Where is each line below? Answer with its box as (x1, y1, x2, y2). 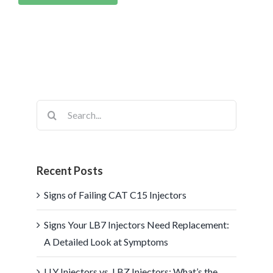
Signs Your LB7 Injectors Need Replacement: (44, 219, 229, 231)
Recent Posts (37, 163, 103, 177)
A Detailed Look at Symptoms (44, 236, 168, 248)
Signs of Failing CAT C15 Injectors (44, 189, 186, 201)
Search (36, 101, 64, 113)
